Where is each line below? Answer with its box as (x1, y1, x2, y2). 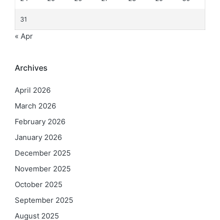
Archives (15, 63, 48, 73)
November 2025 (15, 164, 71, 173)
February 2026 (15, 116, 65, 126)
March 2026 (15, 101, 56, 110)
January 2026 (15, 132, 62, 142)
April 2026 (15, 85, 51, 95)
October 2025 (15, 179, 62, 189)
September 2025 (15, 195, 73, 205)
